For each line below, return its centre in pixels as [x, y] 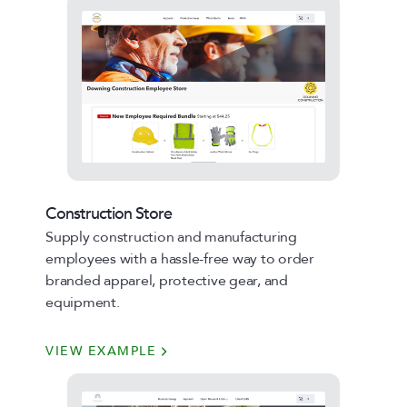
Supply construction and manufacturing [171, 237]
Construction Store [109, 214]
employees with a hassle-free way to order [180, 259]
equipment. [83, 303]
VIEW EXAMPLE [101, 351]
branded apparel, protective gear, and [167, 281]
